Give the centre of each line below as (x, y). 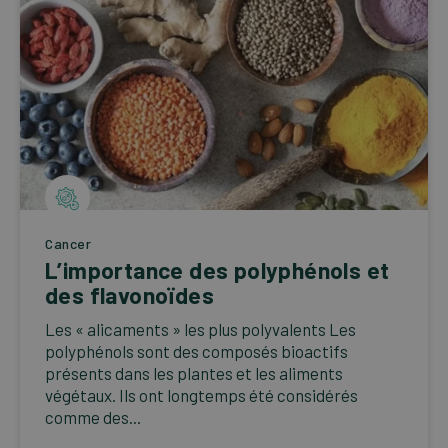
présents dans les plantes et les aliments (194, 373)
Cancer (68, 244)
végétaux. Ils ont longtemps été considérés (201, 395)
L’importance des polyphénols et (217, 270)
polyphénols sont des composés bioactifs (196, 351)
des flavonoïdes (129, 295)
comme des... (93, 417)
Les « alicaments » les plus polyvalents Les (200, 329)
